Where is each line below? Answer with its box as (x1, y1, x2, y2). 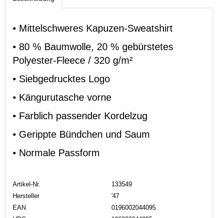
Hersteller (13, 192, 39, 200)
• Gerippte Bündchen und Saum (13, 128, 150, 140)
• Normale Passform (13, 147, 100, 158)
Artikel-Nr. (13, 180, 40, 188)
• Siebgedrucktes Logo (13, 73, 110, 84)
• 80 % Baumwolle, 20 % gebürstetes (13, 41, 173, 52)
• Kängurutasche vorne (13, 91, 111, 103)
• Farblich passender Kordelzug (13, 110, 147, 121)
